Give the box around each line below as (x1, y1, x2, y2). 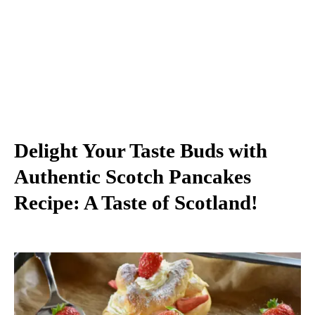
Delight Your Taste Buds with (14, 139, 267, 162)
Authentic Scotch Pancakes (14, 165, 251, 188)
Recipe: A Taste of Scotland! (14, 191, 258, 214)
